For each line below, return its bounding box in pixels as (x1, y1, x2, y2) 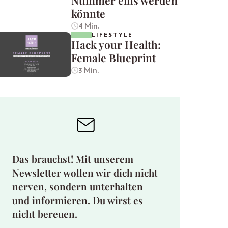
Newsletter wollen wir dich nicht (12, 165, 158, 179)
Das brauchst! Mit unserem (12, 152, 133, 165)
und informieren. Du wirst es (12, 193, 143, 207)
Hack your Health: (71, 37, 161, 52)
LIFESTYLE (92, 32, 133, 38)
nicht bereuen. (12, 207, 77, 220)
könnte (71, 6, 105, 21)
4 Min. (78, 22, 100, 31)
